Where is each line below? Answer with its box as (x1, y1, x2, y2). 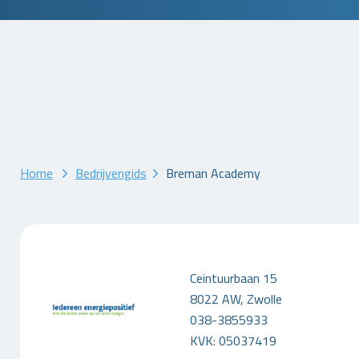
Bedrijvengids (75, 161, 147, 185)
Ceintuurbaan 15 (189, 266, 277, 291)
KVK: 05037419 (189, 329, 276, 353)
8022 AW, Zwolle (189, 287, 282, 312)
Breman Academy (166, 161, 260, 185)
